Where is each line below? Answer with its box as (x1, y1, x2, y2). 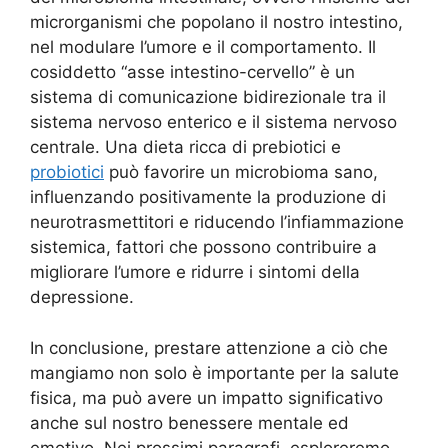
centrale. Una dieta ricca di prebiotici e (30, 137, 341, 158)
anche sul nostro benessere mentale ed (30, 412, 349, 433)
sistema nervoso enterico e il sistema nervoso (30, 112, 397, 133)
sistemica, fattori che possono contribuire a (30, 237, 377, 258)
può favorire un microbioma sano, (104, 162, 378, 183)
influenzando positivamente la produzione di (30, 187, 386, 208)
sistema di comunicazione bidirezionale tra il (30, 87, 386, 108)
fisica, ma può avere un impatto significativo (30, 387, 383, 408)
